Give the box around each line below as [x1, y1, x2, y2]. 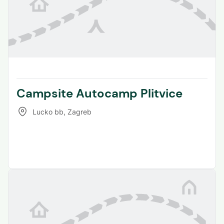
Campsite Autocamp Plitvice [16, 85, 182, 101]
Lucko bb [32, 107, 63, 116]
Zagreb [67, 107, 91, 116]
